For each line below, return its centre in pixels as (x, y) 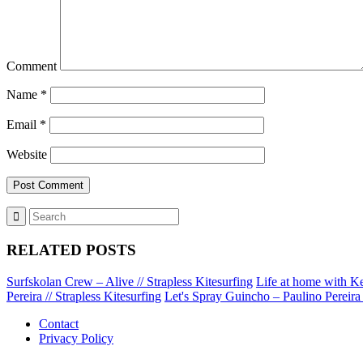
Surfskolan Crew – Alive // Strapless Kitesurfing (130, 281)
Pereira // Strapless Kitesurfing (84, 296)
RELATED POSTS (71, 250)
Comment (32, 66)
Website (27, 155)
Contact (59, 323)
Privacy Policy (76, 338)
